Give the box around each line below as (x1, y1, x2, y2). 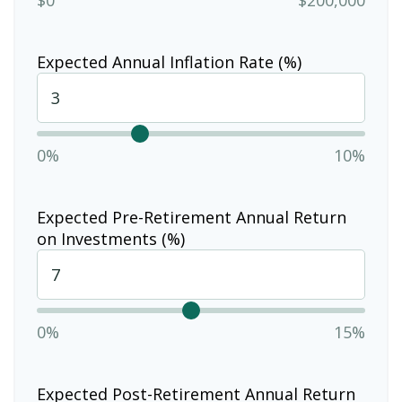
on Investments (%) (37, 227, 185, 249)
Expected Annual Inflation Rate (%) (37, 50, 301, 73)
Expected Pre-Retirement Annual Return (37, 205, 346, 228)
